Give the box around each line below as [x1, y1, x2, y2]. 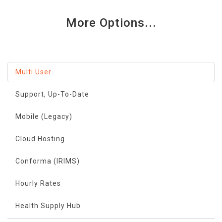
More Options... [65, 16, 157, 30]
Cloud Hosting [15, 135, 65, 143]
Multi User [15, 68, 52, 76]
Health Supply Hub [15, 202, 81, 210]
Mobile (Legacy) [15, 112, 72, 120]
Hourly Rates [15, 179, 61, 187]
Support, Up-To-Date [15, 90, 89, 98]
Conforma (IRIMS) [15, 157, 80, 165]
